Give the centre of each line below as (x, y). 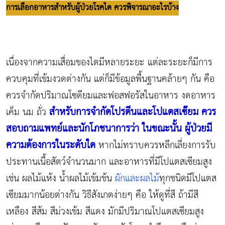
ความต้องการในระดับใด (52, 145)
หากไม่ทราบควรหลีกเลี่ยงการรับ (157, 145)
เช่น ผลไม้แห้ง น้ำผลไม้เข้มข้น (61, 178)
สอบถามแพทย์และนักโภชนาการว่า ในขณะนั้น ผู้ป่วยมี (109, 129)
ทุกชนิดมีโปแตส (188, 178)
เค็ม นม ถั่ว (28, 112)
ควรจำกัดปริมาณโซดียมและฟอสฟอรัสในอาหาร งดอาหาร (111, 95)
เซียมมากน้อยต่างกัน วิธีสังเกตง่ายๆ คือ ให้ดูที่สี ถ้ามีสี (102, 195)
